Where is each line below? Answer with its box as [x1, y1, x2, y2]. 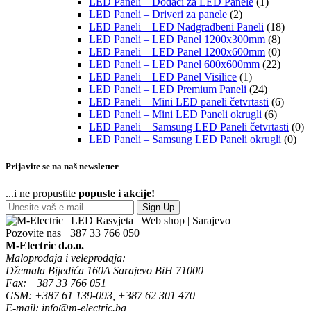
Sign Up [142, 201, 174, 212]
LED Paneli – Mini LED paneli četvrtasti [89, 95, 269, 108]
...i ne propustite [6, 187, 78, 199]
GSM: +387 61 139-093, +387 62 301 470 [6, 289, 195, 301]
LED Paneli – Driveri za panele [89, 8, 227, 20]
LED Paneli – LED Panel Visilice [89, 70, 237, 83]
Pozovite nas [6, 226, 61, 239]
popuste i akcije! [78, 187, 155, 199]
